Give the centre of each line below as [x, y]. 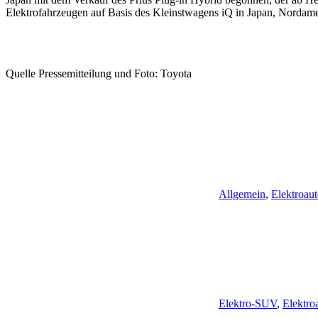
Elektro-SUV [248, 303]
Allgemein [242, 194]
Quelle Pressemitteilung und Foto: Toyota [99, 73]
